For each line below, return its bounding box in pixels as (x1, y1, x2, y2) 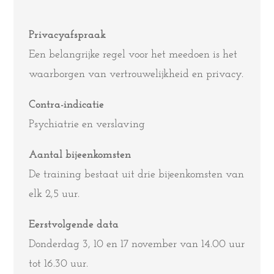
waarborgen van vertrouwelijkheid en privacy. (29, 68, 244, 80)
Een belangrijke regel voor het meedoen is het (29, 49, 238, 61)
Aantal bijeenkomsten (29, 149, 131, 161)
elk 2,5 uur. (29, 188, 80, 200)
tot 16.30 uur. (29, 258, 89, 270)
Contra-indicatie (29, 99, 105, 111)
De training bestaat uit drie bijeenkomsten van (29, 169, 245, 180)
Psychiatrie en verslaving (29, 119, 146, 130)
